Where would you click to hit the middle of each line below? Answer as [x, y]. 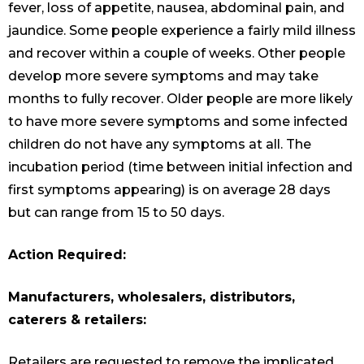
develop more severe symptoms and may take [163, 76]
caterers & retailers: [77, 320]
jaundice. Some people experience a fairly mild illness [182, 31]
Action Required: [67, 255]
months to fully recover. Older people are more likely [180, 99]
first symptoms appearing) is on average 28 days [169, 190]
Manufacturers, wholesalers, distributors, [152, 297]
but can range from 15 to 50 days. [116, 213]
